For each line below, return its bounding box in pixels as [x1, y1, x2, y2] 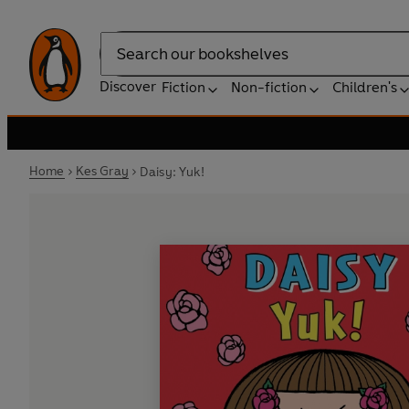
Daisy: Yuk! [139, 163, 204, 180]
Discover [100, 78, 156, 95]
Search [100, 54, 145, 72]
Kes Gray [75, 163, 129, 179]
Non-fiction [231, 79, 307, 96]
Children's [332, 79, 397, 96]
